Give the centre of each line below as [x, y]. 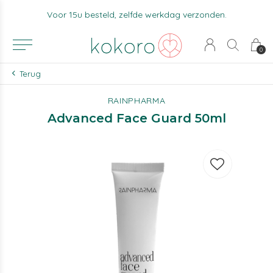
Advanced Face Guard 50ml [136, 118]
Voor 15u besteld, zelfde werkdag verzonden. [136, 15]
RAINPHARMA [136, 101]
